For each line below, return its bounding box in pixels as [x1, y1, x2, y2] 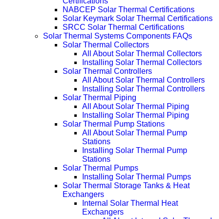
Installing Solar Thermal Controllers [82, 84, 205, 93]
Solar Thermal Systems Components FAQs [43, 31, 192, 40]
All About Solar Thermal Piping [82, 102, 189, 110]
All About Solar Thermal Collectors [82, 49, 202, 58]
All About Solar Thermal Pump [82, 128, 187, 137]
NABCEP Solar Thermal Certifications [63, 5, 195, 14]
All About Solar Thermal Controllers [82, 75, 205, 84]
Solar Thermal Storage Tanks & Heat [63, 181, 190, 190]
